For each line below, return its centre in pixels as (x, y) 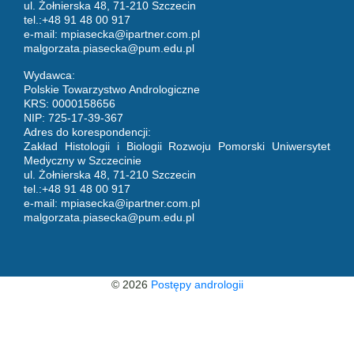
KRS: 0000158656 (70, 103)
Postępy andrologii (197, 284)
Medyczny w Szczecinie (83, 160)
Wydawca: (49, 75)
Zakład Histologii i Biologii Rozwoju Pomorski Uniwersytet (177, 146)
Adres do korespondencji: (87, 132)
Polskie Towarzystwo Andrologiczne (112, 89)
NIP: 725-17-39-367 (73, 117)
